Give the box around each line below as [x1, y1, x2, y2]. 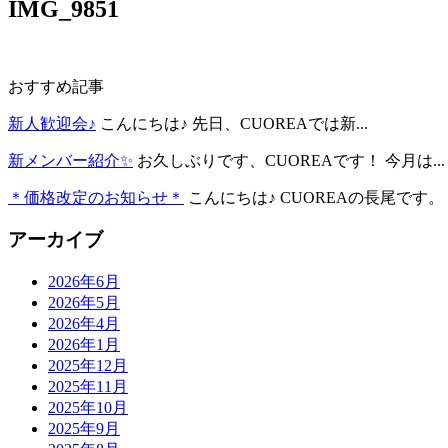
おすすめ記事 [8, 77, 104, 95]
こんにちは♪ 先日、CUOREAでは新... [100, 114, 368, 132]
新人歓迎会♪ [8, 114, 96, 132]
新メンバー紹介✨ [8, 151, 133, 169]
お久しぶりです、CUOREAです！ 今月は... [137, 151, 445, 169]
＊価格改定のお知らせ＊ [8, 188, 184, 206]
